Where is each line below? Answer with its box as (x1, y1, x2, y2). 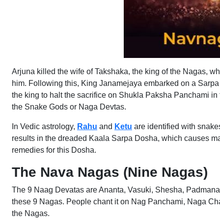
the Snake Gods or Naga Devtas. (12, 103, 126, 111)
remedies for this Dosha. (12, 146, 96, 154)
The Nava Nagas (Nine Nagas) (12, 165, 208, 180)
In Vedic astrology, (12, 122, 77, 131)
